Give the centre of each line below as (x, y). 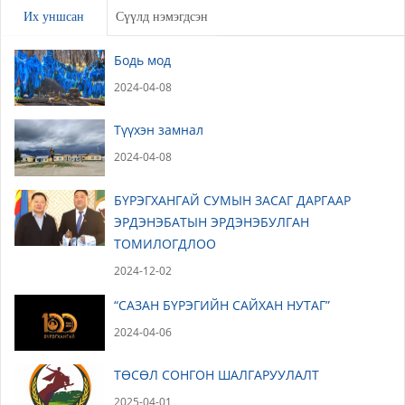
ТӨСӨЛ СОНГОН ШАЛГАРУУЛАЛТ (217, 375)
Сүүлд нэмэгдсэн (162, 16)
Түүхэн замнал (159, 130)
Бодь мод (142, 60)
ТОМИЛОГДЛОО (165, 243)
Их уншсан (54, 16)
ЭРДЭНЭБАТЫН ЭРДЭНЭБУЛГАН (212, 221)
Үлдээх (359, 11)
